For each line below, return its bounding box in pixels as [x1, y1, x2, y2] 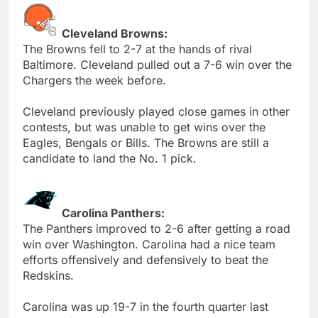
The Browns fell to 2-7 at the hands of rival [23, 41, 252, 56]
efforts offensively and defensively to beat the [23, 252, 268, 267]
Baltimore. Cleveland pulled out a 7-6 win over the [23, 57, 292, 72]
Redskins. [23, 268, 74, 283]
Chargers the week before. [23, 72, 166, 87]
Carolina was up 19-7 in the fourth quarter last [23, 299, 268, 314]
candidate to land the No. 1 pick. [23, 150, 197, 165]
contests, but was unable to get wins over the [23, 119, 265, 134]
